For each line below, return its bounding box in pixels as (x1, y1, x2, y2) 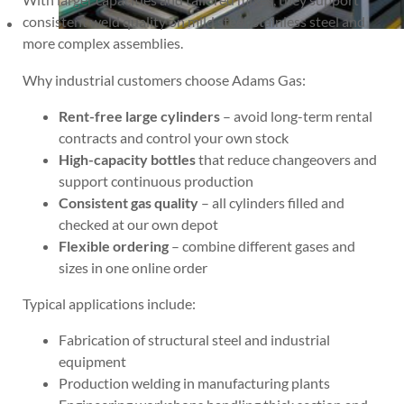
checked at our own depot (59, 215, 219, 233)
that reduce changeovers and (196, 150, 378, 168)
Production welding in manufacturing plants (59, 374, 331, 392)
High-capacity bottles (59, 150, 197, 168)
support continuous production (59, 171, 254, 189)
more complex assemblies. (23, 34, 184, 52)
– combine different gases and (169, 236, 356, 254)
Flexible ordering (59, 236, 170, 254)
